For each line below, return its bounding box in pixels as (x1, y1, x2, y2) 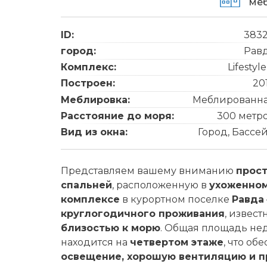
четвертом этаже (130, 237, 223, 248)
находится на (61, 237, 130, 248)
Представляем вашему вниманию (61, 165, 236, 176)
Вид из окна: (61, 126, 128, 138)
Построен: (61, 77, 115, 89)
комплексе (61, 194, 120, 205)
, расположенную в (112, 179, 209, 191)
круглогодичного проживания (61, 208, 225, 219)
